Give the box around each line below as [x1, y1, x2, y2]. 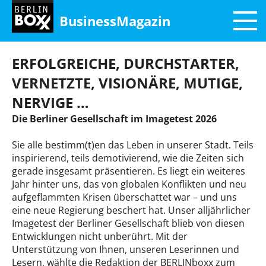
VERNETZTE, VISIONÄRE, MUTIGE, [12, 73, 243, 93]
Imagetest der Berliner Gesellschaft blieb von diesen [12, 217, 245, 230]
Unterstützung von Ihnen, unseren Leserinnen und [12, 243, 239, 256]
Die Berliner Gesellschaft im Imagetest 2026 [12, 112, 217, 125]
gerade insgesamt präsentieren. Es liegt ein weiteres [12, 164, 245, 178]
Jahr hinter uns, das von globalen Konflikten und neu [12, 178, 246, 191]
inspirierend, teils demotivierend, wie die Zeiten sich [12, 151, 244, 164]
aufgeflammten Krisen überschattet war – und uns [12, 191, 237, 204]
